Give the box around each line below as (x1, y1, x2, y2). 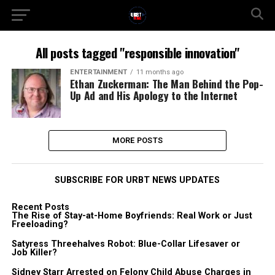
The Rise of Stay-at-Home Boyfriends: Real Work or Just (11, 211, 252, 221)
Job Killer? (11, 247, 57, 258)
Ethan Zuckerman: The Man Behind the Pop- (69, 76, 263, 91)
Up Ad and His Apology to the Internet (69, 87, 238, 103)
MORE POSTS (112, 136, 163, 145)
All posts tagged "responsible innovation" (36, 43, 239, 62)
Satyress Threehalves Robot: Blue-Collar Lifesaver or (11, 239, 240, 249)
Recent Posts (11, 202, 69, 212)
